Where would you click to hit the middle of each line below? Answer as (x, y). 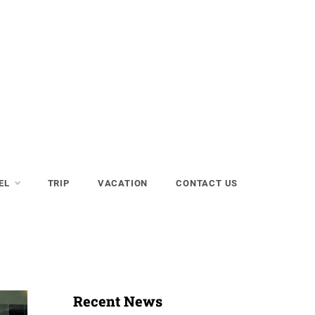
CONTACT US (207, 183)
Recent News (117, 301)
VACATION (123, 183)
